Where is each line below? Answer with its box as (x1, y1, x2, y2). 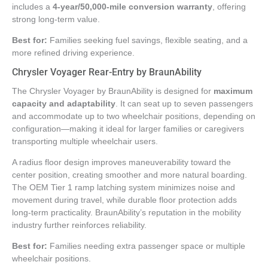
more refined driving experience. (12, 48, 135, 57)
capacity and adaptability (12, 99, 115, 109)
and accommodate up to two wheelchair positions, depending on (12, 112, 255, 121)
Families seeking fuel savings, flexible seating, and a (47, 35, 248, 45)
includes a (12, 2, 53, 12)
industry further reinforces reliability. (12, 221, 147, 230)
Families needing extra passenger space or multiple (47, 241, 245, 251)
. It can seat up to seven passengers (115, 99, 253, 109)
